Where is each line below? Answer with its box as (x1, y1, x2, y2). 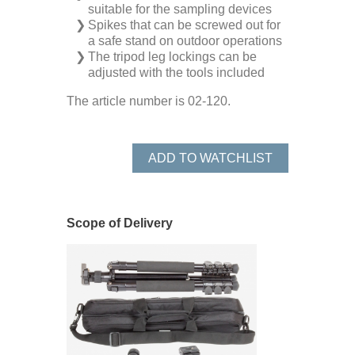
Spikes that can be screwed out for (88, 18, 281, 32)
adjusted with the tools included (88, 66, 265, 79)
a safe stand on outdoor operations (88, 34, 283, 48)
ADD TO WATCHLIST (148, 151, 273, 165)
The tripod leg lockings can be (88, 50, 258, 63)
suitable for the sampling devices (88, 2, 273, 16)
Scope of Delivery (67, 216, 173, 230)
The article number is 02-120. (67, 94, 231, 108)
